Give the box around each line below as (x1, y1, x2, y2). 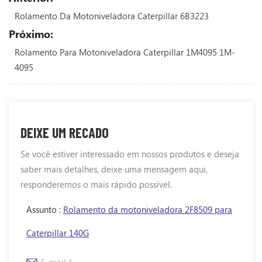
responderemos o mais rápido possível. (20, 178, 172, 190)
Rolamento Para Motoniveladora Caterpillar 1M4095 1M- (15, 46, 235, 58)
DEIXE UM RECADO (20, 123, 109, 141)
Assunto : (26, 203, 63, 215)
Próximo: (9, 26, 53, 41)
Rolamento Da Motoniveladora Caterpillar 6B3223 (15, 9, 209, 22)
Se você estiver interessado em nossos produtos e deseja (20, 147, 239, 160)
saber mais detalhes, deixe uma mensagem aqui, (20, 163, 208, 175)
